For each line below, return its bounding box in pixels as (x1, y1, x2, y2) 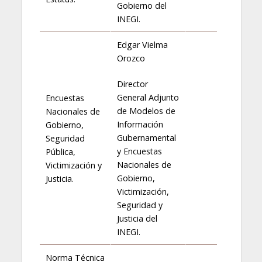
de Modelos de (116, 105, 175, 116)
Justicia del (116, 212, 157, 224)
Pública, (45, 146, 75, 157)
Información (116, 118, 163, 130)
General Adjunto (116, 91, 179, 103)
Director (116, 78, 148, 89)
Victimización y (45, 159, 102, 171)
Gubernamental (116, 132, 176, 143)
